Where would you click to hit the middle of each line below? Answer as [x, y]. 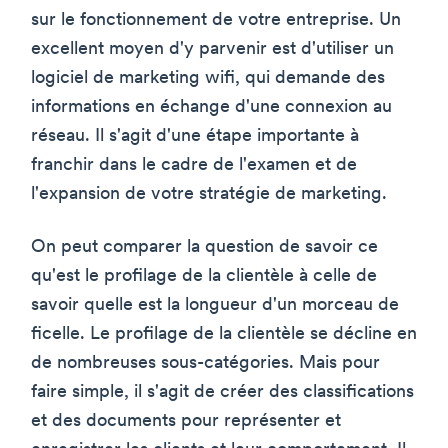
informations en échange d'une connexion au [211, 108]
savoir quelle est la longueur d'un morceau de [215, 306]
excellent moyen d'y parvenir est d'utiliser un [212, 50]
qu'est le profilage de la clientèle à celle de [204, 277]
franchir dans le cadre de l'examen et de [194, 166]
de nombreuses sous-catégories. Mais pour [205, 364]
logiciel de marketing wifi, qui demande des [208, 79]
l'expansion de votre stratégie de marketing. [209, 195]
